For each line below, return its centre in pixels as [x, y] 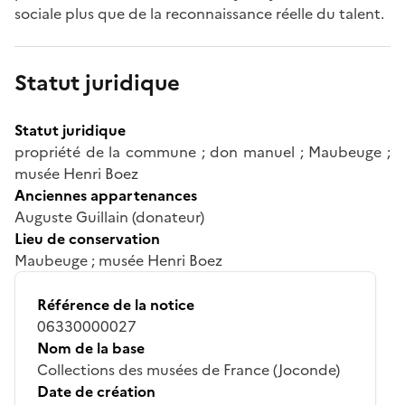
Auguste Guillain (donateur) [109, 217]
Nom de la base [91, 348]
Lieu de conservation [87, 238]
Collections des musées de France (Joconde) [188, 369]
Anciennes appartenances [106, 195]
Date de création [96, 391]
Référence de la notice [116, 304]
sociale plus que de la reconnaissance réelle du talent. [199, 13]
